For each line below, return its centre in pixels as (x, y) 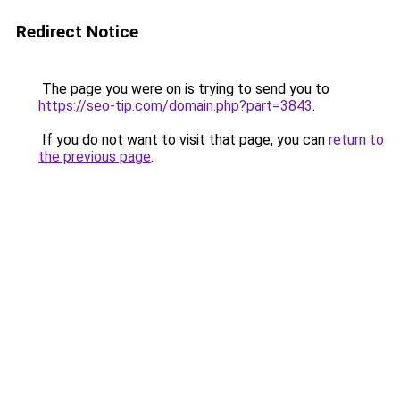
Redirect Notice (77, 32)
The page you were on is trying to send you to (184, 89)
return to (356, 140)
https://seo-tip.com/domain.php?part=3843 (175, 106)
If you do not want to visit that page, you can (183, 140)
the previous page (95, 157)
